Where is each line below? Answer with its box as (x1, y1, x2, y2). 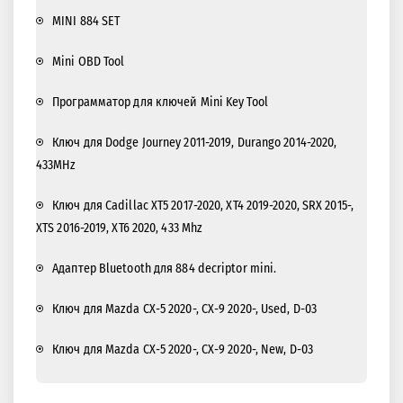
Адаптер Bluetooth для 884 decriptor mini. (52, 261, 277, 277)
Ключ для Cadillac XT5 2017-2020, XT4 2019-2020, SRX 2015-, (52, 198, 354, 214)
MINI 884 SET (52, 13, 121, 30)
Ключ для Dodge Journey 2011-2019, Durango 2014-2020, (52, 135, 337, 151)
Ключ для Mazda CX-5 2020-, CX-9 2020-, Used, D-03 (52, 301, 318, 318)
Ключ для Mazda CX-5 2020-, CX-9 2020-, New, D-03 (52, 342, 313, 358)
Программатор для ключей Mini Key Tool (52, 94, 268, 111)
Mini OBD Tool (52, 54, 125, 70)
